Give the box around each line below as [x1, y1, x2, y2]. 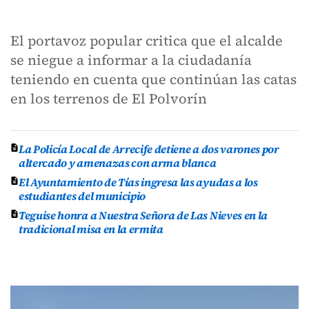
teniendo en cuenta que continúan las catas [10, 70, 297, 89]
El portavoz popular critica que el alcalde [10, 31, 283, 50]
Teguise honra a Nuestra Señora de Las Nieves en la [19, 208, 268, 223]
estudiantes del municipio [19, 188, 146, 203]
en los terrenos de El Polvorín [10, 89, 210, 108]
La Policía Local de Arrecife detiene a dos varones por [19, 141, 279, 157]
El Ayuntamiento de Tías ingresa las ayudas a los [19, 175, 258, 190]
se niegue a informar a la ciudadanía [10, 50, 252, 70]
